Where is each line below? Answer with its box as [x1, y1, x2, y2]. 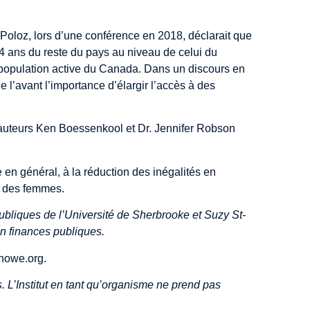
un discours [173, 62, 230, 75]
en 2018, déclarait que [140, 29, 253, 42]
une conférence [64, 29, 140, 42]
